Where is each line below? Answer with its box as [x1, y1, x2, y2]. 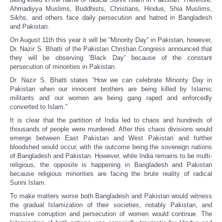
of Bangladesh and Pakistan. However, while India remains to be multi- [10, 152, 212, 160]
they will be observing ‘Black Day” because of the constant [10, 54, 212, 62]
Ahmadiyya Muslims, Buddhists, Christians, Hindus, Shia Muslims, [10, 5, 212, 13]
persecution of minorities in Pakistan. [10, 63, 116, 71]
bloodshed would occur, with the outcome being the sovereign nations [10, 143, 212, 151]
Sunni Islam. [10, 179, 46, 187]
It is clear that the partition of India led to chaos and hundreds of [10, 116, 212, 124]
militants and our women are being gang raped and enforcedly [10, 94, 212, 102]
